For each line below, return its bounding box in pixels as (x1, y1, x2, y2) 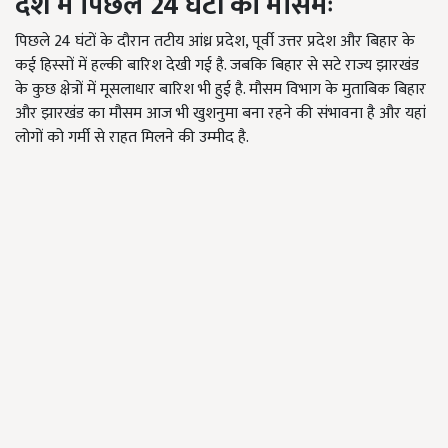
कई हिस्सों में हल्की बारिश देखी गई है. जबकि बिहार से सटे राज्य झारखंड (15, 52, 419, 80)
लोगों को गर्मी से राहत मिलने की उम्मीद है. (15, 124, 249, 152)
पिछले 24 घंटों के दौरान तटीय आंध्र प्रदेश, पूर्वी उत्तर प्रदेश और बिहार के (15, 28, 415, 56)
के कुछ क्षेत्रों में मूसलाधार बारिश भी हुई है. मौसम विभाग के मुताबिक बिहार (15, 76, 426, 104)
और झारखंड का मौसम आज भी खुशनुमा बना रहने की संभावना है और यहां (15, 100, 426, 128)
